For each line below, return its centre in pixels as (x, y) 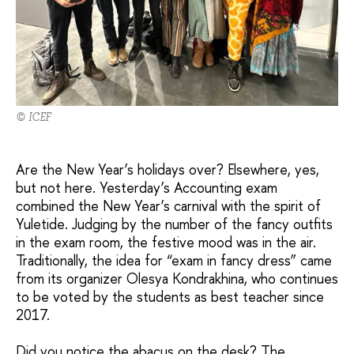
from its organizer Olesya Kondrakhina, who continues (177, 278)
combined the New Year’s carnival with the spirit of (168, 205)
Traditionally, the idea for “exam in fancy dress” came (174, 260)
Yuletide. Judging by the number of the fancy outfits (174, 224)
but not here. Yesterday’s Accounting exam (147, 187)
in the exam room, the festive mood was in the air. (166, 242)
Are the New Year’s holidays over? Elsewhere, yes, (168, 169)
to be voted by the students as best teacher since (170, 296)
